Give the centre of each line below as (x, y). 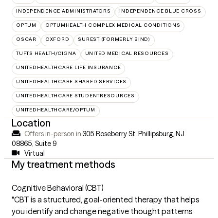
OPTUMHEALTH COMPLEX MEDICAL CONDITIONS (113, 25)
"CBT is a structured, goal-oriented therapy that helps (106, 199)
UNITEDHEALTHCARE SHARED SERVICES (71, 81)
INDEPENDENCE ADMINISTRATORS (64, 11)
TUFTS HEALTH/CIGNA (46, 53)
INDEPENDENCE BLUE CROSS (160, 11)
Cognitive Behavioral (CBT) (58, 188)
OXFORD (57, 39)
